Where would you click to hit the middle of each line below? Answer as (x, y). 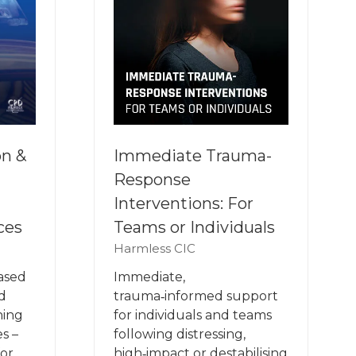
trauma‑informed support (196, 296)
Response (152, 180)
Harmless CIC (155, 249)
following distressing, (180, 335)
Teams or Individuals (194, 228)
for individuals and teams (193, 315)
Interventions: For (184, 204)
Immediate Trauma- (193, 156)
